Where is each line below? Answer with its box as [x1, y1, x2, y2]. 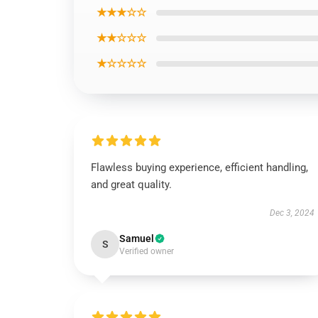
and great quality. [91, 178, 172, 191]
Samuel [119, 233, 154, 244]
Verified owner [119, 246, 174, 256]
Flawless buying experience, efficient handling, [91, 161, 308, 174]
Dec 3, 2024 [269, 208, 314, 218]
